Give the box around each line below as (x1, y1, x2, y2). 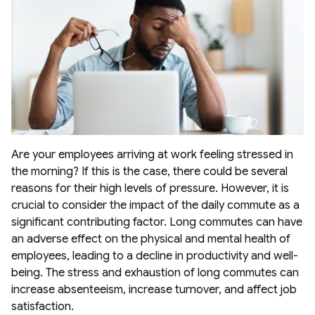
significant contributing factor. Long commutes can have (11, 215, 302, 230)
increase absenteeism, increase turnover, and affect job (11, 283, 297, 297)
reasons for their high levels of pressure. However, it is (11, 181, 289, 196)
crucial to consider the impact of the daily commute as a (11, 198, 300, 213)
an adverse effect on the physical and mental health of (11, 232, 290, 247)
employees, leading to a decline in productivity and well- (11, 249, 298, 264)
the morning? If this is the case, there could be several (11, 165, 288, 179)
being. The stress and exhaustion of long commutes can (11, 266, 299, 281)
